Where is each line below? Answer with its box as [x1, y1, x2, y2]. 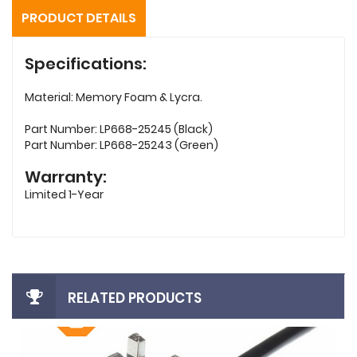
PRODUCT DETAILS [22, 8, 136, 27]
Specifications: [25, 52, 147, 75]
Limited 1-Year [25, 186, 106, 202]
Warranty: [25, 165, 110, 188]
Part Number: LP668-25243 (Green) [25, 136, 218, 153]
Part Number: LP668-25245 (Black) [25, 120, 213, 137]
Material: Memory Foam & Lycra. [25, 88, 202, 105]
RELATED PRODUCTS [68, 288, 202, 308]
